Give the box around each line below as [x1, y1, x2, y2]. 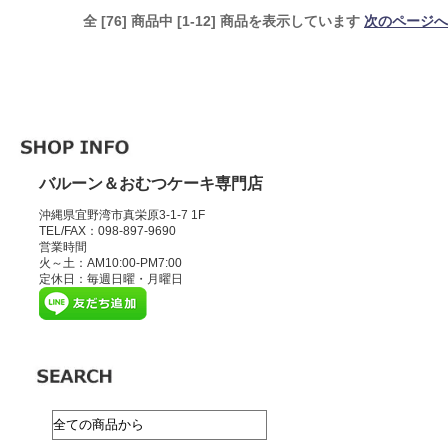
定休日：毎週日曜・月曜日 [38, 272, 183, 287]
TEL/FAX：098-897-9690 [38, 224, 176, 239]
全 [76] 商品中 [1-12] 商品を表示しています [83, 13, 364, 30]
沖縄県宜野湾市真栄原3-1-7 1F [38, 208, 205, 223]
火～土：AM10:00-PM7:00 [38, 256, 182, 271]
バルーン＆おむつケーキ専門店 [38, 175, 263, 193]
